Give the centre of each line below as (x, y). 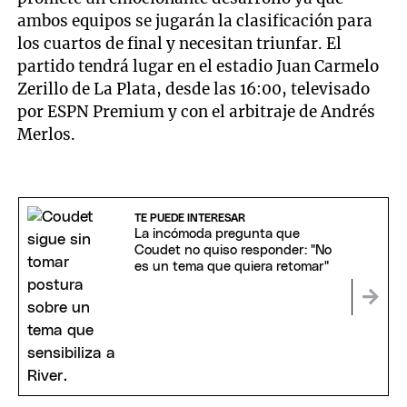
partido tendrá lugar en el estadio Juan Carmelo (199, 67)
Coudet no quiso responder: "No (233, 251)
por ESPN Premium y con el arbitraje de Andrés (197, 112)
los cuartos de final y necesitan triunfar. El (180, 44)
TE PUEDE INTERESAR (189, 218)
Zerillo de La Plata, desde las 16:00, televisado (194, 89)
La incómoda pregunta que (217, 234)
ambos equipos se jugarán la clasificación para (195, 21)
